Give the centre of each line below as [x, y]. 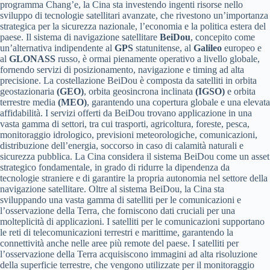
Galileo [208, 48]
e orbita [240, 92]
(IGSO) [210, 92]
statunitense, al [163, 48]
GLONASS [32, 59]
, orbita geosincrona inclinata [140, 92]
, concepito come [223, 37]
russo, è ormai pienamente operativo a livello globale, [158, 59]
